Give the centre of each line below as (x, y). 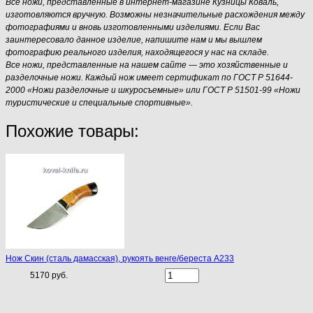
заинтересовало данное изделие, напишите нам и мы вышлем (134, 39)
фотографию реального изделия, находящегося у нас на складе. (137, 52)
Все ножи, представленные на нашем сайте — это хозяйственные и (147, 65)
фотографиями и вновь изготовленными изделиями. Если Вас (133, 27)
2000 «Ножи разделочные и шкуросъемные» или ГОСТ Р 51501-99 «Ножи (153, 90)
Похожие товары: (72, 131)
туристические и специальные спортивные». (99, 102)
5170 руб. (49, 275)
